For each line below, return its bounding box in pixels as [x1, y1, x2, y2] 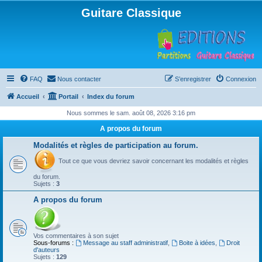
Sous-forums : [33, 239, 74, 246]
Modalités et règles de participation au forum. [33, 141, 198, 150]
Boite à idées [178, 239, 215, 246]
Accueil [16, 93, 39, 100]
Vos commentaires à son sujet [33, 232, 119, 239]
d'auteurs [33, 246, 60, 253]
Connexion [226, 75, 256, 82]
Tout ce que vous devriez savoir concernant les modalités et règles [57, 157, 249, 164]
